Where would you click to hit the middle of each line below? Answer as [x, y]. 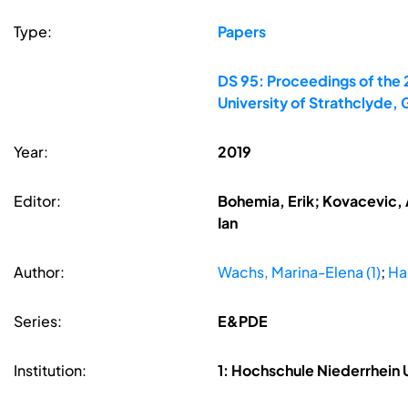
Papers [241, 32]
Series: [38, 321]
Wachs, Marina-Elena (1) [299, 272]
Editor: [37, 201]
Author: [39, 272]
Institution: [50, 371]
